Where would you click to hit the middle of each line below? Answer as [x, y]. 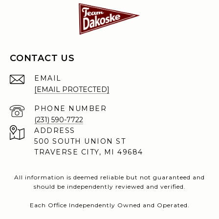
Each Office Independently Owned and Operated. [109, 205]
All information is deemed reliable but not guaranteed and [109, 177]
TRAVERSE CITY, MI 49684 [89, 152]
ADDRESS [55, 131]
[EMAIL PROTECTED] [72, 90]
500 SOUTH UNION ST [80, 142]
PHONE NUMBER [70, 109]
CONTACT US [42, 58]
